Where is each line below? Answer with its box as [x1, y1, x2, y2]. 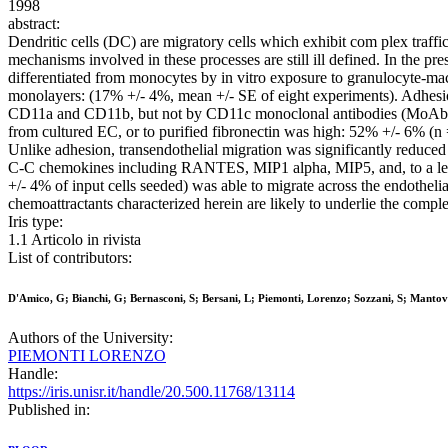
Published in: [8, 401, 90, 419]
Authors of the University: [8, 329, 173, 347]
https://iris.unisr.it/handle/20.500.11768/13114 [8, 383, 295, 401]
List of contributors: [8, 249, 132, 267]
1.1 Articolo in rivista [8, 231, 141, 249]
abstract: [8, 15, 60, 33]
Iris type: [8, 213, 63, 231]
